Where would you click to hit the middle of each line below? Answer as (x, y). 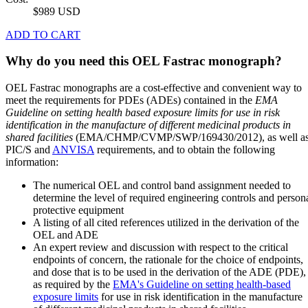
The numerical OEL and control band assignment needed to (162, 186)
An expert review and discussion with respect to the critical (161, 247)
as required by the (73, 285)
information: (32, 162)
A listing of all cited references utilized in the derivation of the (166, 223)
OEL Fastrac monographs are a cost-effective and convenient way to (154, 88)
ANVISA (73, 150)
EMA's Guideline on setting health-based (202, 285)
